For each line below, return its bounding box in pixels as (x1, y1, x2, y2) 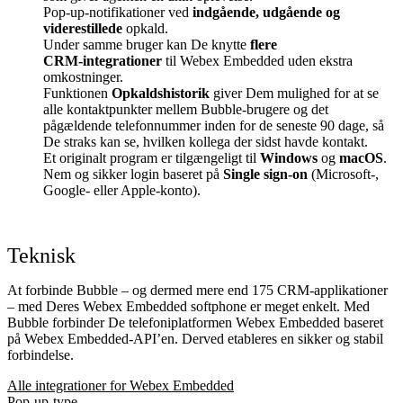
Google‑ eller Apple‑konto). (43, 182, 201, 198)
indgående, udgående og (193, 4, 340, 20)
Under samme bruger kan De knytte (43, 36, 250, 52)
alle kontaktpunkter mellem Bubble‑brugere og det (43, 101, 328, 117)
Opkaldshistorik (112, 85, 210, 101)
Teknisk (7, 243, 76, 267)
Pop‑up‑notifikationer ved (43, 4, 193, 20)
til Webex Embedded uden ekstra (162, 52, 353, 68)
